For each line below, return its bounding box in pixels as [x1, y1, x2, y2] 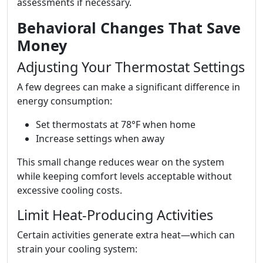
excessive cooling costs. [17, 183, 122, 197]
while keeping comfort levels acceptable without [17, 169, 232, 183]
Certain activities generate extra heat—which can [17, 228, 235, 241]
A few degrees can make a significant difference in [17, 80, 240, 93]
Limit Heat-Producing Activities [17, 205, 213, 224]
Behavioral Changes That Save [17, 17, 241, 38]
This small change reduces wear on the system [17, 155, 224, 168]
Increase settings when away [36, 131, 164, 145]
